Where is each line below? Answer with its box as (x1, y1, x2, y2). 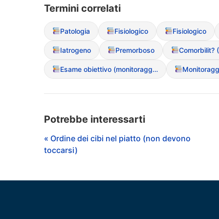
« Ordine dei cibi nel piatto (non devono (44, 133, 191, 143)
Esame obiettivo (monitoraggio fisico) (152, 65, 158, 73)
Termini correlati (44, 2, 121, 14)
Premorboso (115, 45, 154, 54)
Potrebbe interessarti (44, 113, 145, 125)
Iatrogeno (60, 45, 91, 54)
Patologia (60, 26, 90, 35)
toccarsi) (44, 145, 78, 155)
